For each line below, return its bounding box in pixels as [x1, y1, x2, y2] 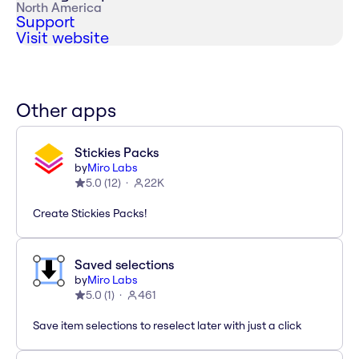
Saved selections [75, 256, 174, 273]
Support [16, 11, 75, 32]
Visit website [16, 27, 109, 48]
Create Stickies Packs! [33, 206, 147, 221]
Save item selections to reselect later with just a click [33, 318, 301, 333]
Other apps [16, 98, 116, 123]
